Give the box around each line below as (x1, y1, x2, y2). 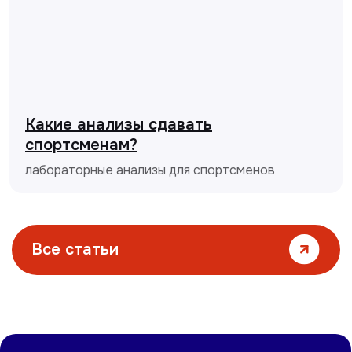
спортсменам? (25, 135, 137, 156)
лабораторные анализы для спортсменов (25, 162, 275, 179)
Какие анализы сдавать (25, 115, 212, 135)
